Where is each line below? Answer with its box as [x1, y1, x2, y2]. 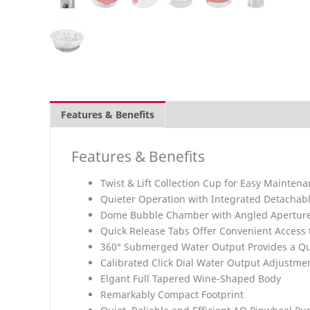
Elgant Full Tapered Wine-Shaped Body [100, 271, 281, 285]
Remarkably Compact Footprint [100, 287, 244, 301]
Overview [176, 108, 221, 122]
